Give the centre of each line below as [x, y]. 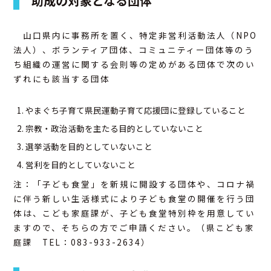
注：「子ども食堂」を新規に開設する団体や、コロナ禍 [135, 184]
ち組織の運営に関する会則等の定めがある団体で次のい [135, 64]
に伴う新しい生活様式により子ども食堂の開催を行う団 [135, 198]
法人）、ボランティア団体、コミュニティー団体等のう [134, 50]
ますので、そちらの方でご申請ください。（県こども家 [134, 227]
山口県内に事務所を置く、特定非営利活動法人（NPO [135, 35]
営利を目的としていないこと [81, 165]
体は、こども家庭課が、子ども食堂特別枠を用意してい [135, 213]
